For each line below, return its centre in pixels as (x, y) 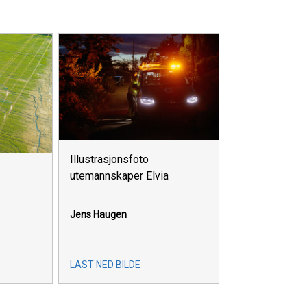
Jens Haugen (99, 215)
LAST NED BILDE (106, 265)
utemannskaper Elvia (120, 176)
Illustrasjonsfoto (110, 160)
